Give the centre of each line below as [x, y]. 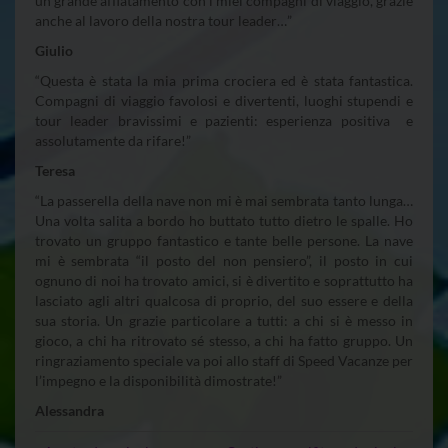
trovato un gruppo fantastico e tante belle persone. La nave [224, 240]
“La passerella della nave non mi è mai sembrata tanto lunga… [224, 200]
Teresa [55, 170]
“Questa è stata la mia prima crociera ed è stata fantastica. [224, 80]
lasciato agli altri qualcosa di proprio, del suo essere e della [224, 300]
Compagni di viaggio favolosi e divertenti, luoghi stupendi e [224, 100]
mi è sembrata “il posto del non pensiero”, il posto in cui [224, 260]
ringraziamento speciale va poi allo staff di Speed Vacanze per [224, 360]
